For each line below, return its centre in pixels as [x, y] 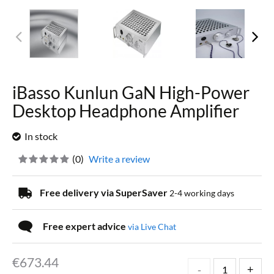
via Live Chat [152, 226]
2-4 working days [202, 193]
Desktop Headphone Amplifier [126, 110]
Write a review [119, 158]
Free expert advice [85, 226]
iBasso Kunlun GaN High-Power [131, 92]
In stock [41, 136]
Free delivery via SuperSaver [105, 192]
